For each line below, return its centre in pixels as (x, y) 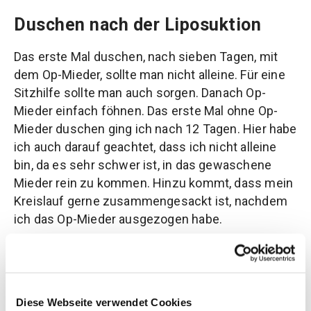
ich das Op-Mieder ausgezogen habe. (118, 219)
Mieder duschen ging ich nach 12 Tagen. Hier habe (155, 129)
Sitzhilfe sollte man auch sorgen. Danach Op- (140, 93)
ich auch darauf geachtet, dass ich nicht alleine (145, 147)
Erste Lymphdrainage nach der (137, 268)
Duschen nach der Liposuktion (137, 25)
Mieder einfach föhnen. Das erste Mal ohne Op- (146, 111)
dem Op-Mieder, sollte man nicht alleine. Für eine (150, 75)
